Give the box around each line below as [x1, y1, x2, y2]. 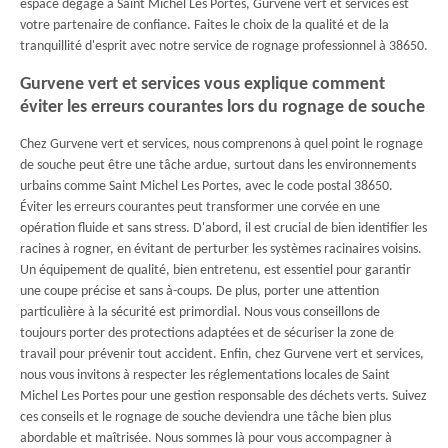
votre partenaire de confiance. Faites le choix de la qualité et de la [20, 18, 389, 33]
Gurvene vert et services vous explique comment [20, 75, 385, 94]
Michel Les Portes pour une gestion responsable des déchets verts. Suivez [20, 389, 427, 404]
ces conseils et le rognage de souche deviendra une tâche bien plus [20, 410, 391, 425]
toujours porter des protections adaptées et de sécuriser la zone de [20, 326, 394, 341]
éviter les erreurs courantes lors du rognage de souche [20, 98, 425, 117]
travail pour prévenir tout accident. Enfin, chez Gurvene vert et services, [20, 347, 424, 362]
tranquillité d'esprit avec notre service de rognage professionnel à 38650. [20, 39, 428, 54]
